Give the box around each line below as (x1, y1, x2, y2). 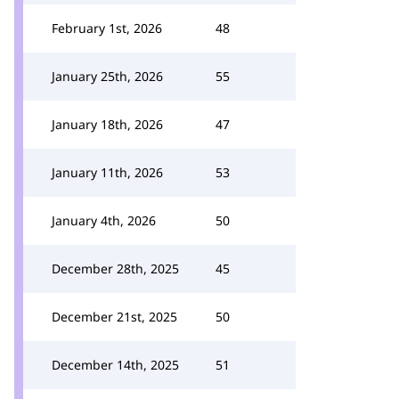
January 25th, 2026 (52, 68, 163, 85)
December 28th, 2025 (52, 260, 179, 277)
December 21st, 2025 (52, 308, 177, 325)
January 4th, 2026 (52, 212, 156, 229)
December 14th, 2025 (52, 356, 179, 373)
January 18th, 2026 (52, 116, 163, 133)
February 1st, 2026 (52, 20, 162, 37)
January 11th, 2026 (52, 164, 163, 181)
